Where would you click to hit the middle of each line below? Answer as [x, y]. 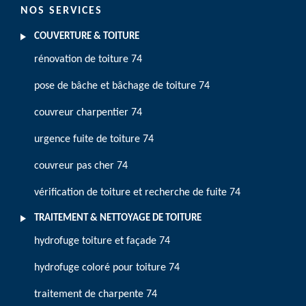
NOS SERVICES [61, 11]
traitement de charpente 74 [96, 294]
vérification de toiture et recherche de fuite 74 [137, 193]
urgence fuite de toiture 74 [94, 139]
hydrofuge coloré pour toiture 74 [107, 268]
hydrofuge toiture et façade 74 [102, 241]
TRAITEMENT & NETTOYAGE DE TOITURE [118, 218]
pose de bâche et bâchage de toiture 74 [122, 86]
